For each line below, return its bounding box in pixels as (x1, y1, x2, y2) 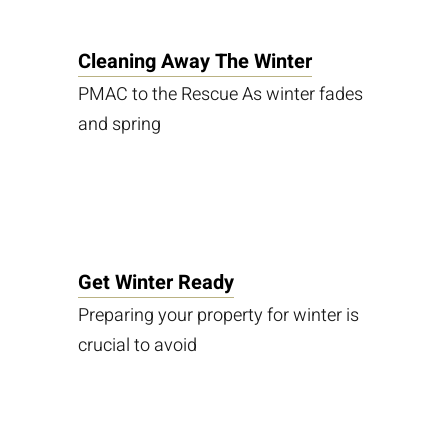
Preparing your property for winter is (78, 302, 360, 329)
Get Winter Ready (78, 268, 235, 297)
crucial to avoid (78, 332, 198, 359)
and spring (78, 111, 162, 138)
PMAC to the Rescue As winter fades (78, 81, 364, 108)
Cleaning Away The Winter (78, 47, 313, 76)
